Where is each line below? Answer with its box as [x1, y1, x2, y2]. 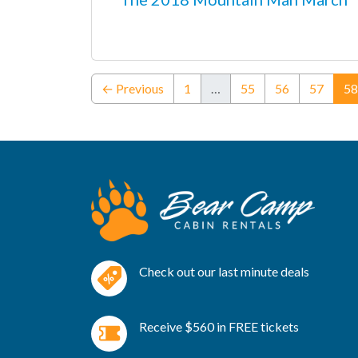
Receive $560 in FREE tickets [139, 319, 299, 335]
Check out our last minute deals [139, 264, 309, 280]
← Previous [101, 81, 164, 96]
